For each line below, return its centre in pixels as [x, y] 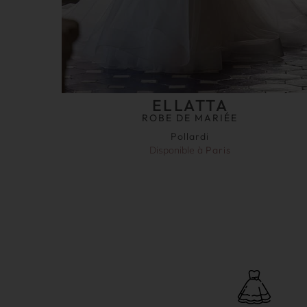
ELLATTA [190, 105]
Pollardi [190, 136]
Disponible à [177, 150]
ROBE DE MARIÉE [190, 118]
